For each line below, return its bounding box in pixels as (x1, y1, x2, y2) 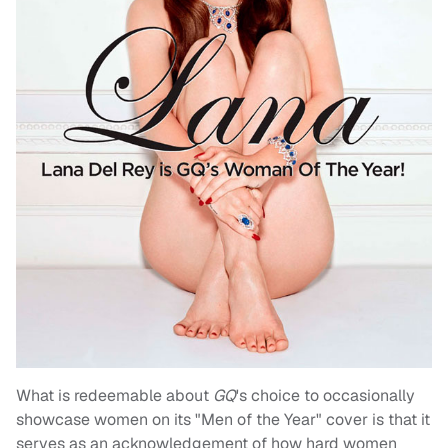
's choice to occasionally (236, 384, 415, 406)
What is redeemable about (16, 384, 213, 406)
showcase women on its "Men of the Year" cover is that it (16, 408, 430, 430)
